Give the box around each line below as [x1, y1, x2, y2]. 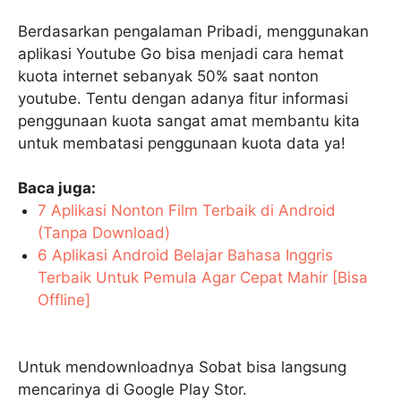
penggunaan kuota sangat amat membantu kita [18, 111, 360, 130]
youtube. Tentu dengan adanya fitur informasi [18, 89, 348, 107]
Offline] [38, 290, 91, 309]
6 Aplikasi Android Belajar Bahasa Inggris [38, 245, 334, 264]
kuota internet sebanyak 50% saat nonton [18, 66, 319, 85]
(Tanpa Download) [38, 223, 171, 242]
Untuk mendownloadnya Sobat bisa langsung [18, 358, 346, 376]
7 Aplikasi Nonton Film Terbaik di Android [38, 200, 337, 219]
